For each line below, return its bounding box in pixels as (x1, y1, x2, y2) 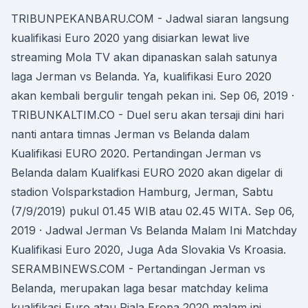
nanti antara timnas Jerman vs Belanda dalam (11, 127, 250, 141)
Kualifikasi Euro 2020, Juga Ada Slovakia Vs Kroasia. (11, 243, 286, 256)
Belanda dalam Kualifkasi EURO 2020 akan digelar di (11, 166, 283, 179)
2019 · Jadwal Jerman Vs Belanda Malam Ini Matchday (11, 223, 297, 237)
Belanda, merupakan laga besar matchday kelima (11, 281, 268, 295)
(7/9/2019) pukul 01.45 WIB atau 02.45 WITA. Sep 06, (11, 204, 295, 218)
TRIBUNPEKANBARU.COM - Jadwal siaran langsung (11, 12, 289, 25)
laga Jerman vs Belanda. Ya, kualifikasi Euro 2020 (11, 69, 272, 83)
